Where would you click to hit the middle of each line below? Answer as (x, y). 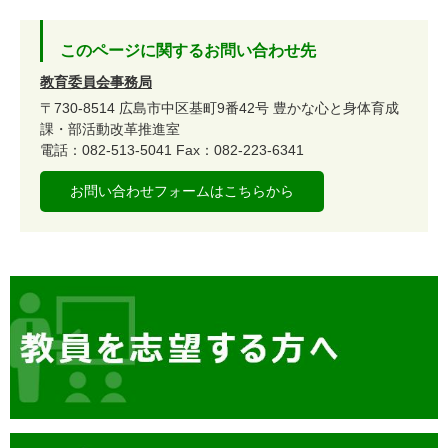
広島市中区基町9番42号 (194, 108)
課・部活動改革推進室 (110, 129)
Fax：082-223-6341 (240, 150)
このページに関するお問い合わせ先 (188, 51)
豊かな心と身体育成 (336, 108)
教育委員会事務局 (96, 82)
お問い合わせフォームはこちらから (182, 191)
